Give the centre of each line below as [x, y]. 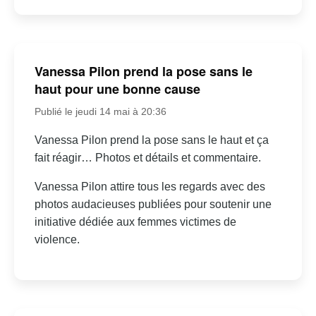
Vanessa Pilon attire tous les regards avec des [150, 187]
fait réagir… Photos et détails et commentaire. [147, 158]
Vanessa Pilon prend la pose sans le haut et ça [151, 140]
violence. [57, 240]
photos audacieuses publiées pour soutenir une [153, 205]
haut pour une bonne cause [117, 89]
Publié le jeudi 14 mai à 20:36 [100, 112]
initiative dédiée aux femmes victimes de [135, 222]
